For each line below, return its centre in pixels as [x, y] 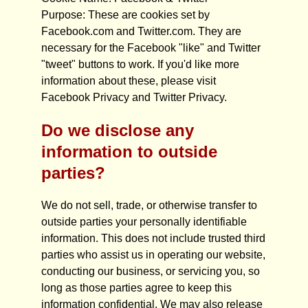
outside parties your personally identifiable [144, 222]
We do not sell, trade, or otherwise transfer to [149, 205]
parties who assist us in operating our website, [153, 255]
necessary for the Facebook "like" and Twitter [151, 48]
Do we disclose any [118, 130]
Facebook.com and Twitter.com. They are [141, 31]
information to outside [129, 152]
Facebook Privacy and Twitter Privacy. [134, 97]
